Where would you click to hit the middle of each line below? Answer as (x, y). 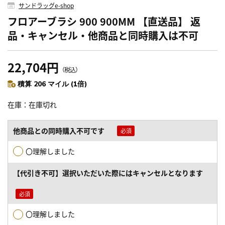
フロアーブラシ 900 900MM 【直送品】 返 (104, 21)
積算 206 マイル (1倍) (52, 84)
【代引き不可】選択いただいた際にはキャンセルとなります (108, 173)
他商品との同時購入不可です (59, 130)
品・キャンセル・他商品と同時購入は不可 (103, 35)
